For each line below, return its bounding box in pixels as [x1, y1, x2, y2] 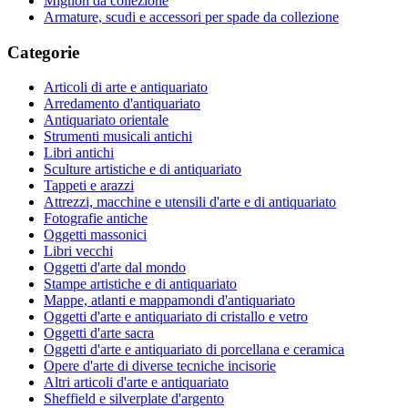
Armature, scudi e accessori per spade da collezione [44, 9, 339, 25]
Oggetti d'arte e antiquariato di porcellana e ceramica [44, 342, 344, 358]
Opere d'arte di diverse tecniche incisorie [44, 358, 276, 374]
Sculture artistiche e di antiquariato [44, 161, 241, 178]
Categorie [7, 42, 79, 62]
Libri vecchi [44, 243, 113, 260]
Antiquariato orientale [44, 112, 168, 128]
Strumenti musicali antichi [44, 128, 192, 145]
